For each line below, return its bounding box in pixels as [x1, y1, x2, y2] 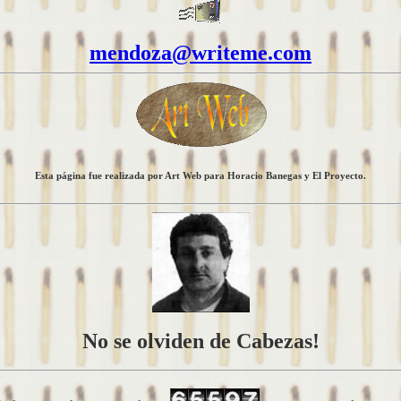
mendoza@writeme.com [90, 41, 311, 65]
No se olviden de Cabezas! [81, 328, 320, 353]
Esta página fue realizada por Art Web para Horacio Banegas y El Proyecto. [35, 170, 366, 182]
